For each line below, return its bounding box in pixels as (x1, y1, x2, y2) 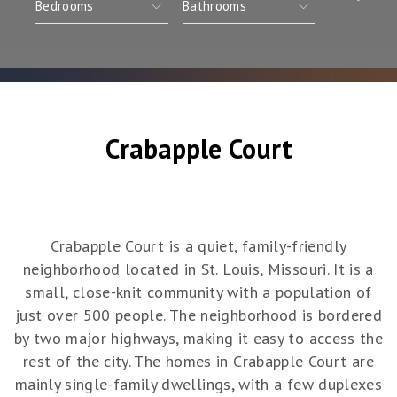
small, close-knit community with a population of (25, 282, 372, 303)
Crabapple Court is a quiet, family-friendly (50, 236, 347, 257)
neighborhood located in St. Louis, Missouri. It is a (23, 259, 374, 280)
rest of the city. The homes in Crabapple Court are (23, 351, 374, 372)
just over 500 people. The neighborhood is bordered (15, 305, 382, 326)
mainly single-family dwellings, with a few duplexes (14, 374, 383, 395)
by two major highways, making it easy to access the (13, 328, 384, 349)
